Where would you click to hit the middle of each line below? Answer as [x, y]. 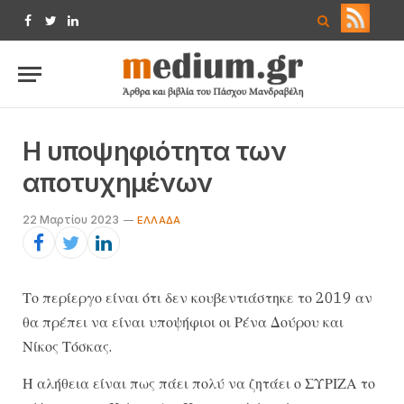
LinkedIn [96, 28]
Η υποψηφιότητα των [154, 151]
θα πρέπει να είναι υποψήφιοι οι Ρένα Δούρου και [183, 322]
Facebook [57, 28]
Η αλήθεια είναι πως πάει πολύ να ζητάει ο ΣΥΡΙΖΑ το [199, 384]
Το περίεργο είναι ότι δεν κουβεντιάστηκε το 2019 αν [197, 298]
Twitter [69, 28]
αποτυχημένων [118, 183]
